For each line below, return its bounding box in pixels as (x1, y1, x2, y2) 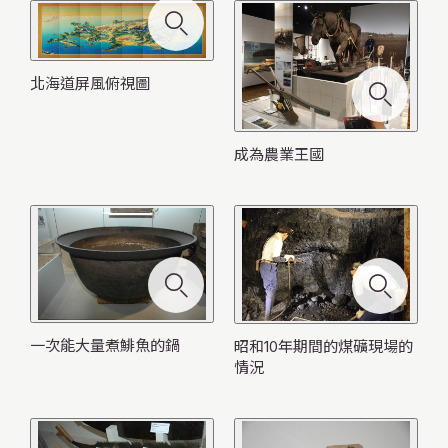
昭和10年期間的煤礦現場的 (233, 336, 413, 356)
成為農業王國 (233, 145, 324, 165)
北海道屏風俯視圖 (29, 74, 150, 94)
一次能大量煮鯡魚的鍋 (29, 336, 180, 356)
